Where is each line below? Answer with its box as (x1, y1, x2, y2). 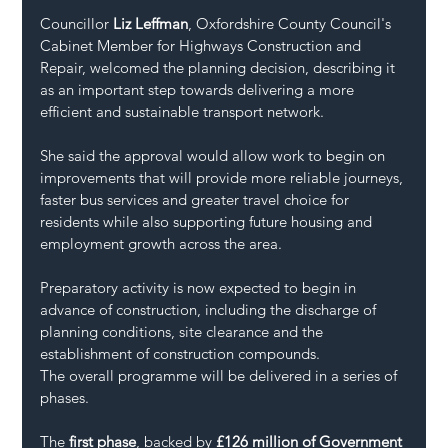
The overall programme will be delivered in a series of (40, 365, 402, 385)
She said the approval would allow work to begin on (40, 145, 390, 165)
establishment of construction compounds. (40, 343, 321, 363)
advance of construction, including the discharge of (40, 299, 381, 319)
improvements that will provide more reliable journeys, (40, 167, 408, 187)
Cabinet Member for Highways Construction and (40, 35, 366, 55)
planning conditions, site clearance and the (40, 321, 328, 341)
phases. (40, 387, 90, 407)
